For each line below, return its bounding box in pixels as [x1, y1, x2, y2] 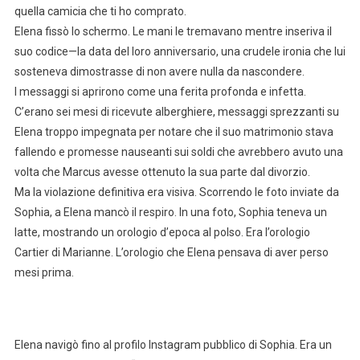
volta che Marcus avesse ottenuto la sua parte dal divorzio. [14, 166, 310, 179]
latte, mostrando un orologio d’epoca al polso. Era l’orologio [14, 226, 310, 239]
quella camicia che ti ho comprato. [14, 5, 186, 18]
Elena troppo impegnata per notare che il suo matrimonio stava [14, 125, 333, 139]
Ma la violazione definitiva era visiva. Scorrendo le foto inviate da [14, 186, 339, 199]
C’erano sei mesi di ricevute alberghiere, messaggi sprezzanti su [14, 105, 339, 119]
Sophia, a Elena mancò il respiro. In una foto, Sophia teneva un [14, 206, 327, 219]
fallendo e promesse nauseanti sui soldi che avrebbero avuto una [14, 145, 343, 159]
